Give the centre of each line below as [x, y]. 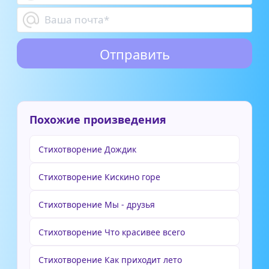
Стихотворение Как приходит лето [110, 260]
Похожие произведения [98, 119]
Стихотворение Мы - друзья [97, 204]
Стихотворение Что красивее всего [112, 232]
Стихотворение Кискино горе [99, 177]
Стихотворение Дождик [87, 149]
